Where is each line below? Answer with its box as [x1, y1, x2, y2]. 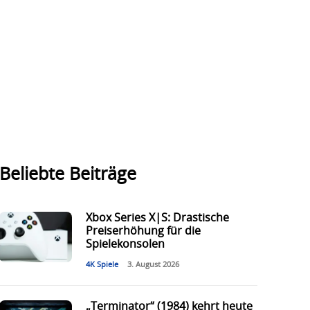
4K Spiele [85, 261, 118, 269]
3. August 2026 [127, 261, 179, 269]
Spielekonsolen [85, 239, 165, 250]
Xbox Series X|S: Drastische [85, 212, 229, 224]
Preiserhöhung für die [85, 226, 201, 237]
